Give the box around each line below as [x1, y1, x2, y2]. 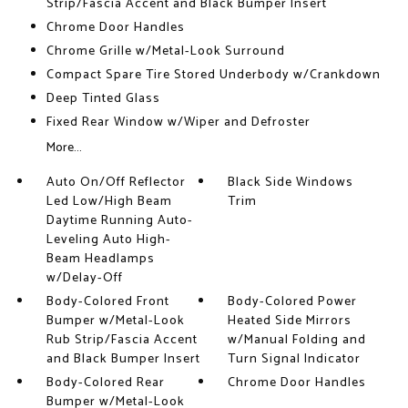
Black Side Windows [228, 172, 354, 193]
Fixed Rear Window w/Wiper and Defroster [46, 112, 311, 133]
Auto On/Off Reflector [46, 172, 186, 193]
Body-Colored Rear [46, 372, 165, 393]
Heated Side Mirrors [228, 311, 352, 331]
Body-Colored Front [46, 291, 169, 312]
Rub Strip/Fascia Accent [46, 330, 198, 351]
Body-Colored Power [228, 291, 358, 312]
